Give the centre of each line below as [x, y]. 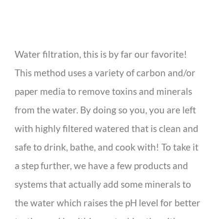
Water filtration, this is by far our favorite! [101, 54]
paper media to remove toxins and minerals [103, 91]
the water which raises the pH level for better [108, 203]
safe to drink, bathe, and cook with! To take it [107, 147]
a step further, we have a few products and [101, 166]
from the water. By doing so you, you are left [105, 110]
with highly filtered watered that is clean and [107, 129]
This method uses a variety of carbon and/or [105, 73]
